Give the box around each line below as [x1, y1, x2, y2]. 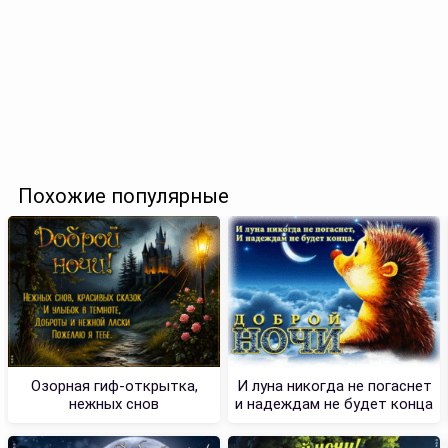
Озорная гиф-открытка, [30, 376, 198, 395]
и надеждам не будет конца [235, 394, 433, 413]
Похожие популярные [18, 183, 229, 208]
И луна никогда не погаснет [236, 376, 432, 395]
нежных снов [69, 394, 159, 413]
